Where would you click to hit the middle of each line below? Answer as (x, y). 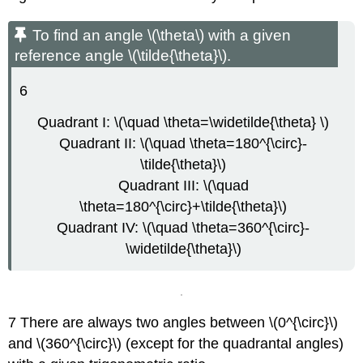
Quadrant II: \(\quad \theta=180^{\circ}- (183, 143)
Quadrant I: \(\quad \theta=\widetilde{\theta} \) (183, 122)
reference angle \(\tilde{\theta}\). (123, 56)
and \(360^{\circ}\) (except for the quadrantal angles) (176, 344)
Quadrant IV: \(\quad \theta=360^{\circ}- (183, 227)
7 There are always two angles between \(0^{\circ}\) (173, 323)
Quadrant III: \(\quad (183, 185)
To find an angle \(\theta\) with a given (162, 36)
